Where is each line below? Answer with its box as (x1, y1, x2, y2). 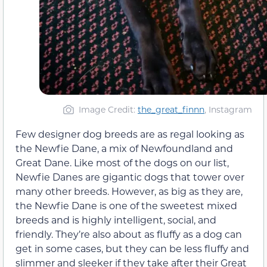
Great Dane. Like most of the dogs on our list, (15, 156, 229, 169)
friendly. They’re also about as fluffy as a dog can (15, 227, 242, 240)
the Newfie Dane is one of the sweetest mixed (15, 198, 237, 212)
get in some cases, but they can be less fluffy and (15, 241, 249, 254)
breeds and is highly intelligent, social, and (15, 213, 216, 226)
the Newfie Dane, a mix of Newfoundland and (15, 141, 233, 154)
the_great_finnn (138, 103, 204, 115)
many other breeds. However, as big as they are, (15, 184, 243, 197)
